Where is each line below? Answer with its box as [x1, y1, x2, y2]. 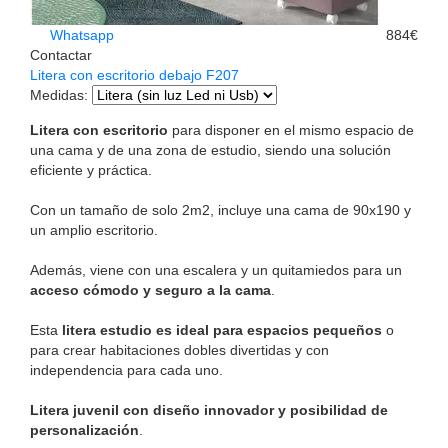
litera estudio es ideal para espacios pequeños [62, 321, 382, 338]
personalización [30, 421, 139, 438]
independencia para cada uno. [30, 361, 223, 378]
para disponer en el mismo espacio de [168, 121, 414, 138]
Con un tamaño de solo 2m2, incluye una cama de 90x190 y [30, 201, 411, 218]
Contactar [30, 46, 92, 63]
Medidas [30, 86, 84, 103]
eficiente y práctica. [30, 161, 152, 178]
